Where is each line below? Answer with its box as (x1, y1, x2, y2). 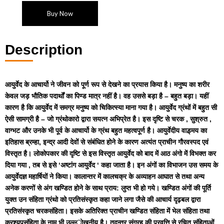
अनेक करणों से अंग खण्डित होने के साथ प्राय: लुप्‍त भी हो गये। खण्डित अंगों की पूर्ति (5, 183, 211, 192)
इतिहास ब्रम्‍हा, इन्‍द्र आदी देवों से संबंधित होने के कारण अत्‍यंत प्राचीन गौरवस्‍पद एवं (5, 137, 208, 146)
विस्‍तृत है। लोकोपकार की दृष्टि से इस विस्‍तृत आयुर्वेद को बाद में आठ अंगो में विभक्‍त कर (5, 149, 216, 157)
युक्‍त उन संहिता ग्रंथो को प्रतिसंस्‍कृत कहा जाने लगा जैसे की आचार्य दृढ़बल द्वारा (5, 195, 200, 203)
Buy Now (47, 9, 73, 17)
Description (5, 41, 82, 57)
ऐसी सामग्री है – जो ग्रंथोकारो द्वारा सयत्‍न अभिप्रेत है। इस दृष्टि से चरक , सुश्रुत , (5, 114, 211, 123)
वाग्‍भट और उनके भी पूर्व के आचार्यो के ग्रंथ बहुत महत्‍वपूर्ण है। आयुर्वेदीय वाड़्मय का (5, 126, 207, 134)
